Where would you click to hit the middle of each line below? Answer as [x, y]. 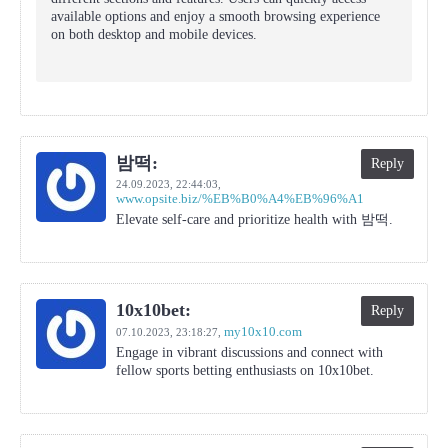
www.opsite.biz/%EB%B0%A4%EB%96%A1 [240, 198]
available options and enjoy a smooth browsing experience [215, 16]
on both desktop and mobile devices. [154, 34]
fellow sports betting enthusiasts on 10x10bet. [245, 370]
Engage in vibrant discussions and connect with [249, 352]
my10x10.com [263, 331]
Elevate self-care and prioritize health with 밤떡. [254, 219]
